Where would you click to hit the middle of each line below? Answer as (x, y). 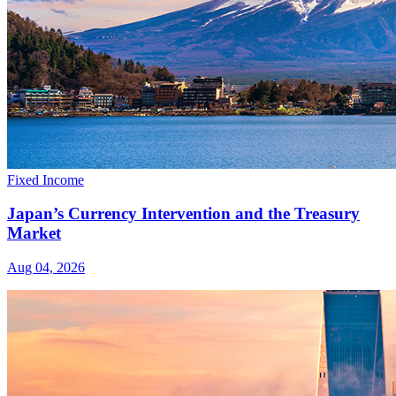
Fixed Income (46, 179)
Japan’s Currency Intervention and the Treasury (183, 214)
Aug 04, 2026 (46, 267)
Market (34, 233)
